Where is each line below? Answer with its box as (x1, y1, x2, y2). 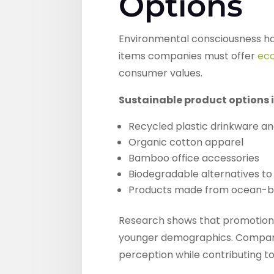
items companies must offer (119, 49, 258, 64)
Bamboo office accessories (128, 151, 260, 166)
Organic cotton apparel (128, 135, 244, 150)
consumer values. (119, 66, 203, 81)
